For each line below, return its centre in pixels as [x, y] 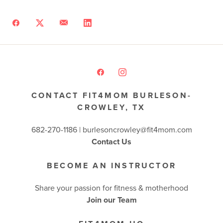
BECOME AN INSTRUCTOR [111, 166]
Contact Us [111, 142]
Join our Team [111, 200]
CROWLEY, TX [111, 108]
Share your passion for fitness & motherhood [111, 188]
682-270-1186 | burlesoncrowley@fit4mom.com [111, 130]
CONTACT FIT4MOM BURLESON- [111, 96]
